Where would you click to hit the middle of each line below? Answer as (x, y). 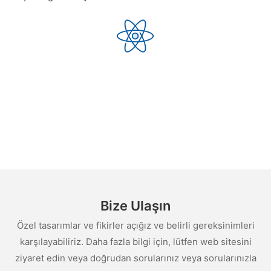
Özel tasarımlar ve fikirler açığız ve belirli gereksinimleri (135, 226)
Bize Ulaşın (135, 205)
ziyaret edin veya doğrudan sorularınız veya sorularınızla (135, 258)
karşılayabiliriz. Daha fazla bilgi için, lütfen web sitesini (135, 242)
